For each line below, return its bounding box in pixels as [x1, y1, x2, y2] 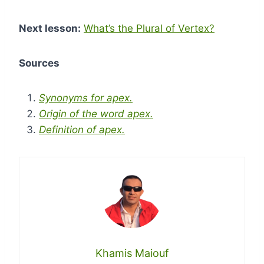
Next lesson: [19, 22, 81, 34]
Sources [19, 57, 60, 69]
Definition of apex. [39, 124, 125, 136]
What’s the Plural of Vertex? [84, 22, 214, 34]
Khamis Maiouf [95, 247, 169, 259]
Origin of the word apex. [39, 108, 153, 120]
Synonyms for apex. [39, 92, 133, 104]
